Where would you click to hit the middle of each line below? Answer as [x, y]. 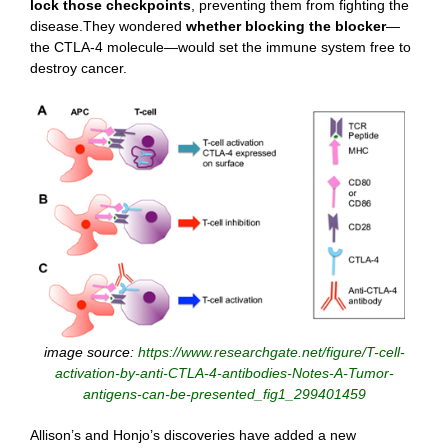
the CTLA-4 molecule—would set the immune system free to [220, 47]
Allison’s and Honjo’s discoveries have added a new [193, 435]
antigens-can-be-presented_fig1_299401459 [224, 394]
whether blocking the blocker [286, 26]
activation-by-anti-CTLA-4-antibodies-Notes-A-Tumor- [224, 373]
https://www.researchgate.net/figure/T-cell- [271, 352]
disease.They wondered [108, 26]
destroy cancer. [78, 68]
